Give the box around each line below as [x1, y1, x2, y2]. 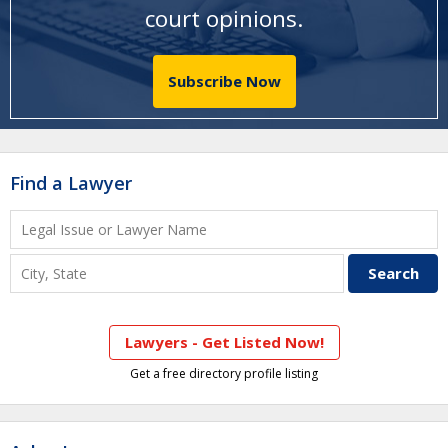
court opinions [145, 2, 297, 34]
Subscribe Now [167, 71, 281, 92]
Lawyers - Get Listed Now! [124, 332, 324, 353]
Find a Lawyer [10, 170, 132, 195]
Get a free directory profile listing [130, 365, 318, 383]
